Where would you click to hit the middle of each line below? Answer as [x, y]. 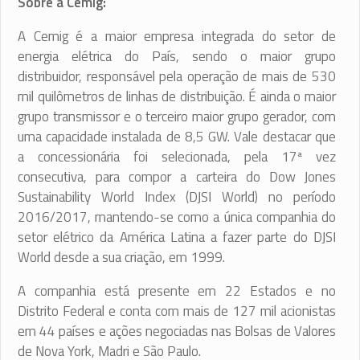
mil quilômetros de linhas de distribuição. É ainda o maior [177, 97]
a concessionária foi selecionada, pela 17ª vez [177, 157]
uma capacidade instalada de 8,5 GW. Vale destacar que [177, 137]
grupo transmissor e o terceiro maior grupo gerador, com [177, 117]
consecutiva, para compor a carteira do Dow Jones [177, 177]
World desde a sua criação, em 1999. [121, 258]
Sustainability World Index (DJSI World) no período [177, 197]
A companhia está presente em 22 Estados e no [177, 291]
